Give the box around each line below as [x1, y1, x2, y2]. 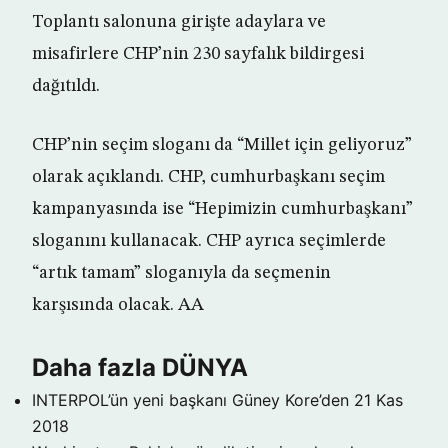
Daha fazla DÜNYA [32, 353, 248, 382]
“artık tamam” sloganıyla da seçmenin [32, 264, 331, 282]
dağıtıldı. [32, 77, 100, 95]
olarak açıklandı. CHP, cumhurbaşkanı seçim [32, 168, 385, 186]
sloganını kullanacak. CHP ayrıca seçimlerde [32, 232, 386, 250]
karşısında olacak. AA [32, 296, 204, 314]
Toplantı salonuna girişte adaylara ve [32, 13, 326, 31]
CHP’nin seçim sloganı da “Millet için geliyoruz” [32, 136, 412, 154]
